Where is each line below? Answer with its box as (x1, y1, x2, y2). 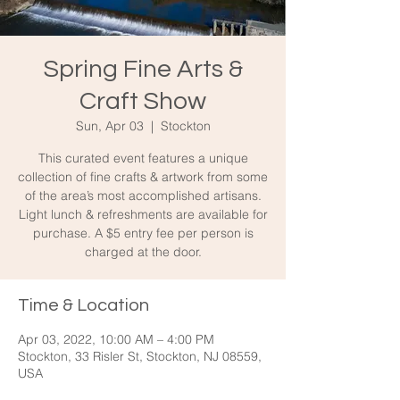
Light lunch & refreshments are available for (18, 206, 268, 222)
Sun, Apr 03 (75, 118, 144, 134)
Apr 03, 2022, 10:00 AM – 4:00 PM (18, 331, 214, 347)
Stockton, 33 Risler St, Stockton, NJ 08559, (18, 348, 262, 364)
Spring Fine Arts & (43, 56, 243, 82)
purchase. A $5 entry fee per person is (32, 225, 254, 241)
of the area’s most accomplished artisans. (24, 187, 262, 204)
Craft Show (79, 88, 206, 114)
